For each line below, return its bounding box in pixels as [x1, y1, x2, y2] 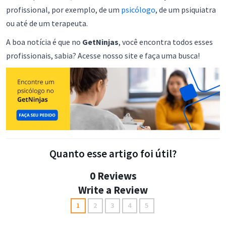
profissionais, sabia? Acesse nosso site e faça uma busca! [6, 50, 200, 61]
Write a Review [78, 183, 148, 197]
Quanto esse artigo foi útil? [49, 147, 177, 161]
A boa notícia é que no [6, 37, 82, 47]
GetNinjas [82, 37, 119, 47]
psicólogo [121, 5, 155, 15]
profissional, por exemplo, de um [6, 5, 121, 15]
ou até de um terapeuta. [6, 18, 88, 29]
